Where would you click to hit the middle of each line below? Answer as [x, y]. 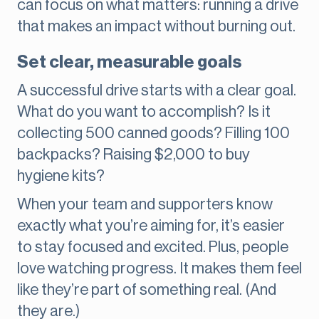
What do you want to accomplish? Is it [144, 112]
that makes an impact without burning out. [156, 27]
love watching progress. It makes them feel [159, 269]
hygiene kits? [61, 176]
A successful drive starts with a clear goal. [157, 91]
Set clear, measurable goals [129, 62]
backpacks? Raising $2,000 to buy [134, 155]
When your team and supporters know [145, 205]
